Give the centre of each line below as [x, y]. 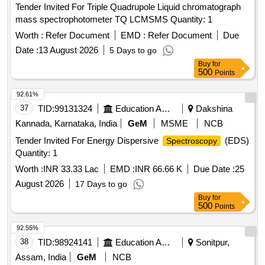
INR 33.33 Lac [71, 169]
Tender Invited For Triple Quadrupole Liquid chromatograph [128, 7]
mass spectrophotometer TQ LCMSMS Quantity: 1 [191, 20]
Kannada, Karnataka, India [66, 124]
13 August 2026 [68, 50]
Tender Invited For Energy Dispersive [88, 141]
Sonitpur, [211, 243]
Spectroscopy [192, 141]
